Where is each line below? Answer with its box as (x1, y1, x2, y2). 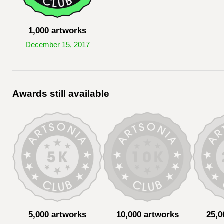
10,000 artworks (116, 209, 179, 219)
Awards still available (12, 88, 109, 99)
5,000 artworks (28, 209, 86, 219)
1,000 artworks (28, 25, 86, 35)
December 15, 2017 (25, 41, 90, 49)
